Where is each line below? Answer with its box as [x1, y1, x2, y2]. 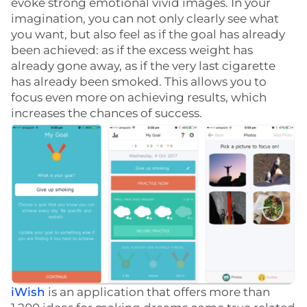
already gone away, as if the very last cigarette [11, 59, 275, 73]
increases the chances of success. [11, 106, 202, 121]
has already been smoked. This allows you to [11, 75, 267, 89]
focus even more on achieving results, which [11, 90, 267, 105]
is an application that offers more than [45, 285, 270, 299]
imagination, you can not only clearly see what [11, 12, 279, 26]
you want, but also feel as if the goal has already [11, 27, 285, 42]
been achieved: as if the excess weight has [11, 43, 253, 58]
